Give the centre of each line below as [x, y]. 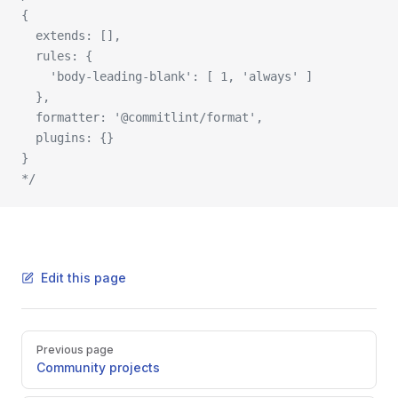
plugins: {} [71, 138]
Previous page [75, 350]
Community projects [98, 367]
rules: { [60, 56]
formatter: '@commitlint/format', [146, 117]
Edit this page [84, 278]
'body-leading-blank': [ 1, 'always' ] [171, 76]
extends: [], [75, 36]
